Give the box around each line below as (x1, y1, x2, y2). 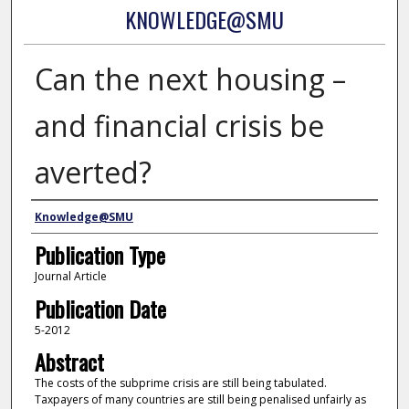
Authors (30, 201, 92, 235)
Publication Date (34, 291, 166, 325)
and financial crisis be (34, 106, 324, 146)
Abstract (34, 345, 104, 379)
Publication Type (34, 238, 165, 272)
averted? (34, 152, 152, 193)
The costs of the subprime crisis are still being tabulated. (34, 375, 327, 392)
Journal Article (34, 268, 107, 285)
